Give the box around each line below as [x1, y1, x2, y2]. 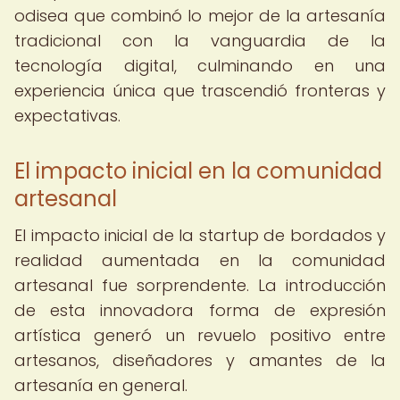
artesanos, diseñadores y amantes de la [14, 349, 386, 371]
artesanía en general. [14, 374, 187, 396]
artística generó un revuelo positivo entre [14, 324, 386, 346]
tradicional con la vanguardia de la [14, 29, 386, 52]
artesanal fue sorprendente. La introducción [14, 274, 386, 296]
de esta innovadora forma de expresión [14, 299, 386, 321]
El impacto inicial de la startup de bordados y [14, 224, 386, 246]
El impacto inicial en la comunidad [14, 156, 382, 186]
